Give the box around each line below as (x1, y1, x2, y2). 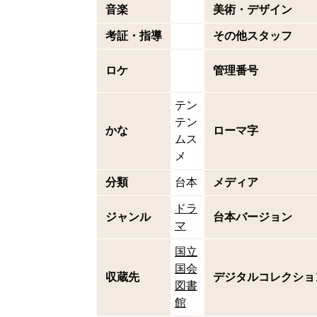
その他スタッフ (212, 30, 292, 42)
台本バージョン (212, 211, 292, 223)
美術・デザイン (212, 4, 292, 16)
